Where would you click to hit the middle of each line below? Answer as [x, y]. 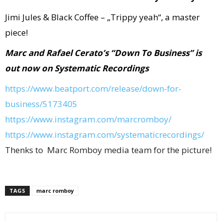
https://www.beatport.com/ [58, 88]
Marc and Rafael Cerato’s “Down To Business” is [103, 53]
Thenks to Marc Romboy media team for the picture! [108, 150]
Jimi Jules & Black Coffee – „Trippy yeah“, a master [102, 17]
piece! [16, 32]
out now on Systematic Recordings [77, 68]
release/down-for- [146, 88]
